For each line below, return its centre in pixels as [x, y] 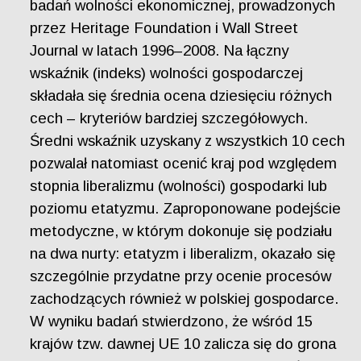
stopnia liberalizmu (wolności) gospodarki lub [179, 186]
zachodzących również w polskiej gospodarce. [185, 299]
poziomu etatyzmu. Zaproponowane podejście [186, 209]
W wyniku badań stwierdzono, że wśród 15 [172, 322]
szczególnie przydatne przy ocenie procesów [181, 276]
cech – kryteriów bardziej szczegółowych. [169, 118]
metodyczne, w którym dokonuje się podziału [181, 231]
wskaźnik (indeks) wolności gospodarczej [167, 73]
